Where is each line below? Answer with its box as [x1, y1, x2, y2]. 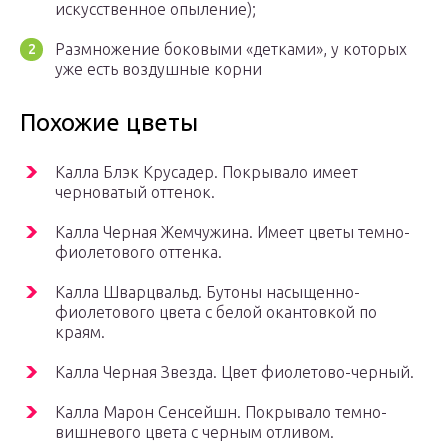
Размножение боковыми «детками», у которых [55, 40, 407, 59]
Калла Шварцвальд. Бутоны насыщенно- [55, 283, 360, 302]
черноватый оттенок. [55, 183, 215, 202]
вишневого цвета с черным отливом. [55, 423, 334, 442]
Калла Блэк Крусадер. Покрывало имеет [55, 163, 358, 182]
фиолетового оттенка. [55, 243, 222, 262]
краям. [55, 323, 105, 342]
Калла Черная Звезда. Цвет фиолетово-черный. [55, 363, 414, 382]
